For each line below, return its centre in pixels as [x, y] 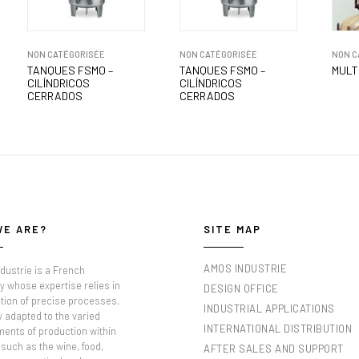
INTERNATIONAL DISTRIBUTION [278, 328]
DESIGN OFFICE [241, 288]
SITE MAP [232, 229]
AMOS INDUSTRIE [245, 268]
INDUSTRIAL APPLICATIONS [269, 308]
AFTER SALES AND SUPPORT [274, 348]
